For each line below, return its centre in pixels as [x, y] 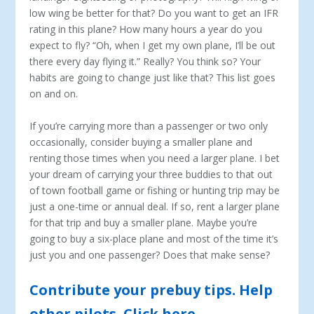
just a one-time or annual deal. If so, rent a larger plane [155, 206]
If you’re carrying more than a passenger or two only [149, 125]
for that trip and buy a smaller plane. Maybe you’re [144, 222]
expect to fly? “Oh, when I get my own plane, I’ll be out [153, 46]
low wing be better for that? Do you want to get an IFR [154, 13]
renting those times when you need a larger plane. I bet [155, 158]
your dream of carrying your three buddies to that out [151, 174]
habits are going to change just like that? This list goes [153, 78]
